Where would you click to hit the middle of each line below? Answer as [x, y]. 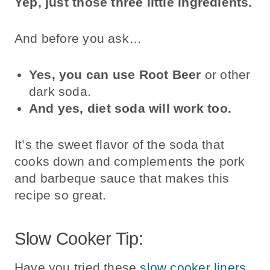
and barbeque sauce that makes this [122, 178]
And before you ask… [80, 38]
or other [226, 74]
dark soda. [62, 91]
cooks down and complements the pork [130, 161]
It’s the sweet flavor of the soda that [119, 144]
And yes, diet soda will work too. [132, 108]
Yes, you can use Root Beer [115, 74]
